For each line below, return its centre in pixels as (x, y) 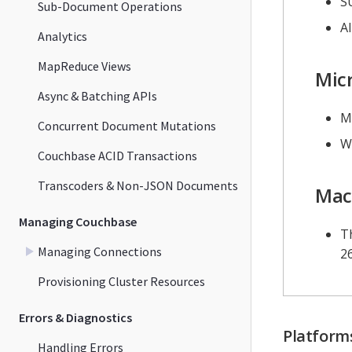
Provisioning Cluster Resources (121, 281)
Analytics (62, 36)
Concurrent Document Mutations (127, 125)
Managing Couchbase (78, 221)
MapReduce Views (84, 66)
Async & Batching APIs (97, 95)
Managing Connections (100, 251)
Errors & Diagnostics (75, 317)
